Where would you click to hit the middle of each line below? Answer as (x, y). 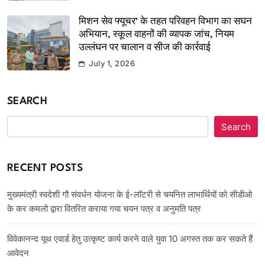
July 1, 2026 (112, 64)
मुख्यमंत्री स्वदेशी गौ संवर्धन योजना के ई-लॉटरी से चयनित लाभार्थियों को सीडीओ (130, 195)
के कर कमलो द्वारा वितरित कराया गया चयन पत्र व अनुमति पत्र (104, 209)
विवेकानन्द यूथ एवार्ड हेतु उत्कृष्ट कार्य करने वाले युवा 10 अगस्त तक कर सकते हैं (130, 239)
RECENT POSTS (45, 169)
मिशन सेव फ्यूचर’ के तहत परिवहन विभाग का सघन (165, 22)
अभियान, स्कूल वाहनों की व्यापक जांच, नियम (156, 35)
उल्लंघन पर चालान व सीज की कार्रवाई (145, 48)
